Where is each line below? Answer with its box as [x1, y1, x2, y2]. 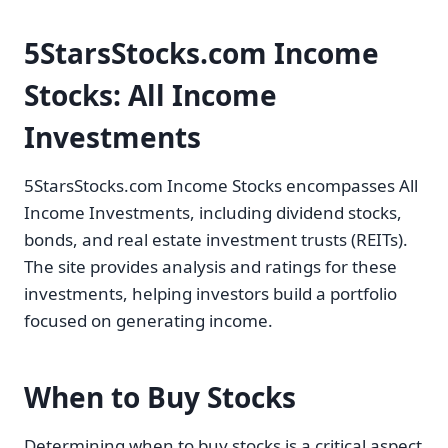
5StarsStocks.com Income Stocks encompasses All [24, 174, 418, 198]
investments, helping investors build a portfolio [24, 282, 397, 306]
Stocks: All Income [24, 76, 277, 115]
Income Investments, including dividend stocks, [24, 201, 402, 225]
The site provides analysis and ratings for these [24, 255, 397, 279]
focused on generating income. [24, 309, 273, 333]
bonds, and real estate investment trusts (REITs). [24, 228, 408, 252]
